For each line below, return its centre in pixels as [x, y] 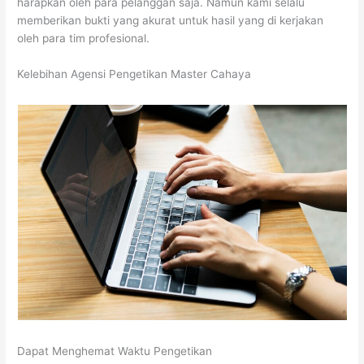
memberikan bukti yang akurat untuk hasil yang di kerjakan [171, 20]
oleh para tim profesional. [84, 38]
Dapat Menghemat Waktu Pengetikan [115, 351]
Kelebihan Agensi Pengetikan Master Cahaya [134, 74]
